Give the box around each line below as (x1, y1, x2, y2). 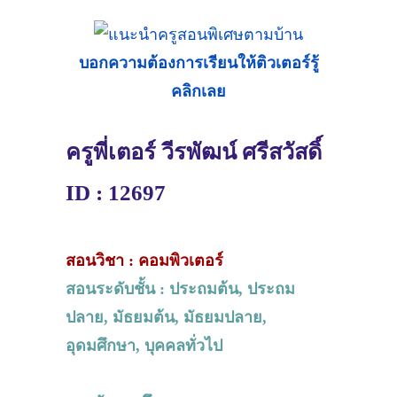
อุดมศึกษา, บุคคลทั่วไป (66, 336, 222, 354)
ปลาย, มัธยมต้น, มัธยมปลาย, (66, 307, 267, 326)
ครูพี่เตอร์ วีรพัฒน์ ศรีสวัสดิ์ (66, 138, 322, 164)
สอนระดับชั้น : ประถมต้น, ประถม (66, 279, 295, 298)
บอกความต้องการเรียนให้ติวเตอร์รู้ (78, 53, 319, 72)
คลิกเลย (171, 82, 226, 100)
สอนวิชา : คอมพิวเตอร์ (66, 251, 223, 269)
